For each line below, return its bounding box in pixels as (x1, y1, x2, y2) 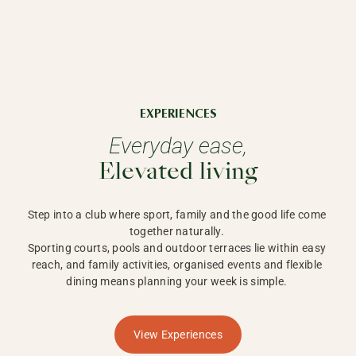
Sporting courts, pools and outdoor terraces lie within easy (27, 242, 327, 254)
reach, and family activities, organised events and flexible (31, 258, 323, 271)
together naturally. (129, 225, 227, 238)
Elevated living (99, 162, 257, 184)
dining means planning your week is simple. (66, 275, 290, 288)
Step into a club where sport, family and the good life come (27, 208, 327, 221)
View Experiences (133, 327, 223, 341)
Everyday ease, (109, 133, 247, 159)
